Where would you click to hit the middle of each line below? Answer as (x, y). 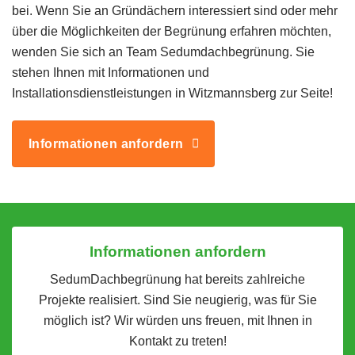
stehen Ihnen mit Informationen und (111, 73)
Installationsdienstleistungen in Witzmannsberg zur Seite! (172, 94)
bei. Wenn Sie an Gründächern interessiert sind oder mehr (175, 11)
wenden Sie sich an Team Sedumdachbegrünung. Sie (163, 52)
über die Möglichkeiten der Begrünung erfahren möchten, (172, 32)
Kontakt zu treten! (177, 341)
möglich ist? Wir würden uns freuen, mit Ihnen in (177, 320)
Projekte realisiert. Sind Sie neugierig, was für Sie (177, 300)
